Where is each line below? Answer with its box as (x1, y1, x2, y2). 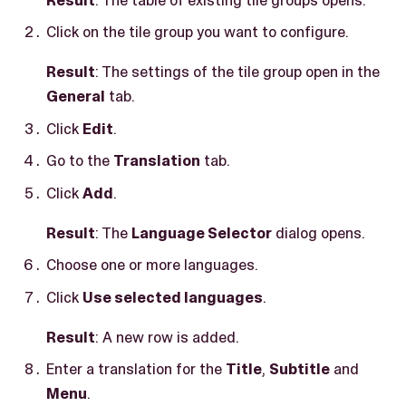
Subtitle (269, 359, 330, 380)
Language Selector (131, 222, 272, 243)
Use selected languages (82, 286, 263, 307)
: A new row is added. (95, 326, 239, 347)
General (46, 86, 105, 107)
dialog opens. (272, 222, 365, 243)
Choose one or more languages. (46, 255, 258, 275)
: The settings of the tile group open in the (95, 62, 380, 82)
